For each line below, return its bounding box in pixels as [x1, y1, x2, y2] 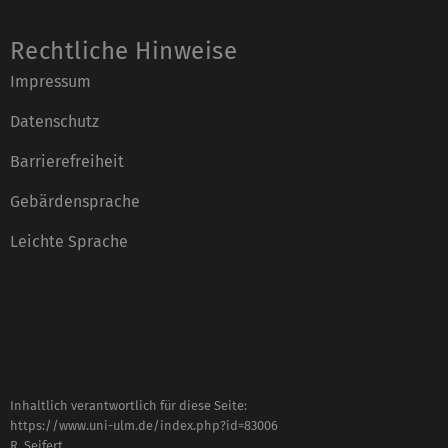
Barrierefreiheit [10, 151, 124, 171]
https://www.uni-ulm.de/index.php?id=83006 [10, 417, 278, 433]
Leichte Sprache [10, 231, 128, 251]
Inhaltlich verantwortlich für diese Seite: [10, 397, 247, 413]
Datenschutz [10, 111, 99, 131]
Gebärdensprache [10, 191, 140, 211]
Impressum [10, 71, 91, 91]
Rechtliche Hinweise [10, 36, 238, 65]
